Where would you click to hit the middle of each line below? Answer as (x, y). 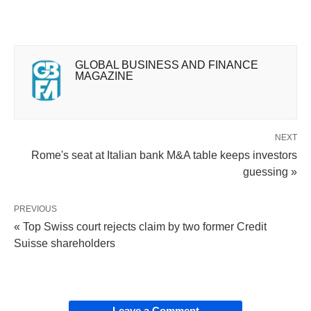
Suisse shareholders (65, 244)
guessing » (270, 172)
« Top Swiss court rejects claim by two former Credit (140, 227)
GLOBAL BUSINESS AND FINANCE (167, 65)
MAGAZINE (104, 76)
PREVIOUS (35, 209)
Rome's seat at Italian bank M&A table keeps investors (164, 155)
